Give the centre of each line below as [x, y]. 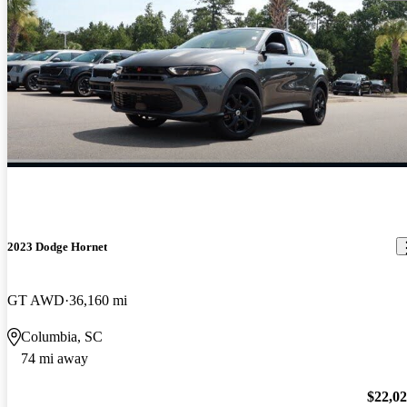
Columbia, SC [62, 337]
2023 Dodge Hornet [57, 246]
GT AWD [36, 301]
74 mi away [55, 359]
